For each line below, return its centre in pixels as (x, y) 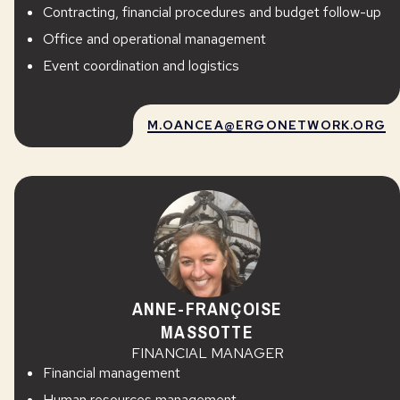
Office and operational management (154, 39)
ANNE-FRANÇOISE (207, 308)
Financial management (112, 373)
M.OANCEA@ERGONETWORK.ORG (267, 125)
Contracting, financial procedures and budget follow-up (212, 12)
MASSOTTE (207, 332)
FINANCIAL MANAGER (207, 353)
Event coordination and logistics (141, 66)
